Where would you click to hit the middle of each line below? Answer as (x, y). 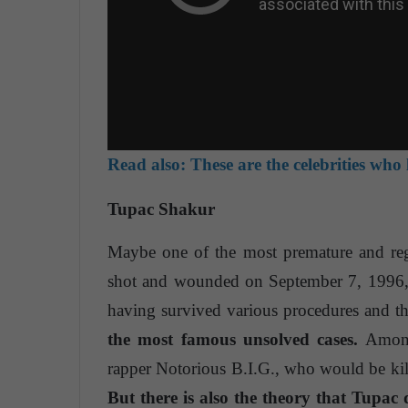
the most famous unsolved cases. (233, 339)
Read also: (147, 164)
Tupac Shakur (161, 209)
